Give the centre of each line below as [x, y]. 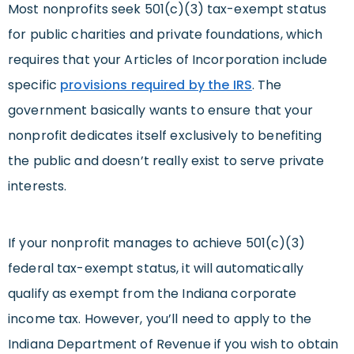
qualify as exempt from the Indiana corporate [153, 294]
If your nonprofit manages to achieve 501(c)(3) [156, 243]
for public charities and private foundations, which [166, 35]
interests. [38, 186]
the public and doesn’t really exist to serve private [166, 161]
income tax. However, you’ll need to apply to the [160, 319]
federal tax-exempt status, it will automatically [156, 269]
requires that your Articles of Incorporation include [168, 60]
